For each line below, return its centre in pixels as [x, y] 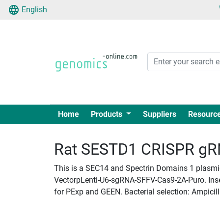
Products [108, 114]
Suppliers [159, 114]
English [34, 10]
